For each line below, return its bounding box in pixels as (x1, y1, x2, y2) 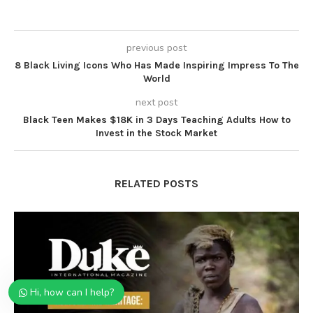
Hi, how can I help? (30, 286, 114, 299)
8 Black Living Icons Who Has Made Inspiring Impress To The (14, 59, 299, 71)
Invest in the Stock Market (96, 126, 217, 139)
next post (136, 95, 177, 109)
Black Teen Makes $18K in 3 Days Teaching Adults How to (22, 113, 291, 126)
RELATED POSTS (115, 176, 198, 190)
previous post (126, 41, 187, 54)
